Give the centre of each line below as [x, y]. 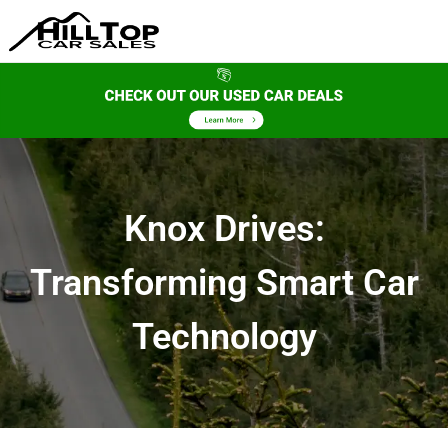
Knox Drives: [224, 228]
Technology [224, 336]
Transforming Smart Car [224, 282]
